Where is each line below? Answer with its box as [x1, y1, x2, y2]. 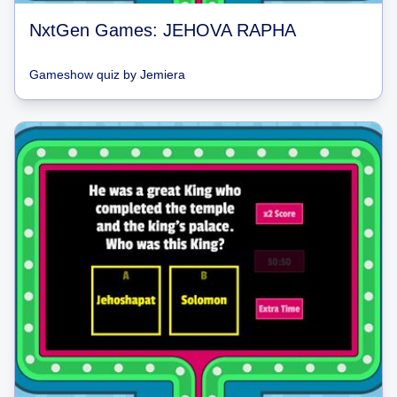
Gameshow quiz [29, 67, 120, 82]
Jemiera [140, 67, 185, 82]
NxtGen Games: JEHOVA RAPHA [29, 20, 296, 40]
